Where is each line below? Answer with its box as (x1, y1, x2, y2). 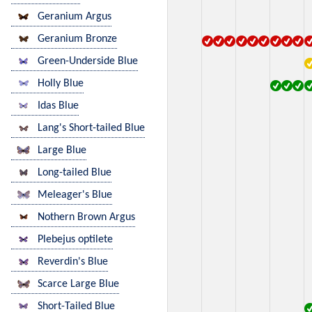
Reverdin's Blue (38, 256, 108, 268)
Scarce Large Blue (38, 279, 119, 290)
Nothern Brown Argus (38, 212, 135, 224)
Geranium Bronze (38, 33, 117, 45)
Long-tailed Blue (38, 167, 111, 179)
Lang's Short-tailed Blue (38, 123, 145, 134)
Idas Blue (38, 100, 79, 112)
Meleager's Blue (38, 189, 112, 201)
